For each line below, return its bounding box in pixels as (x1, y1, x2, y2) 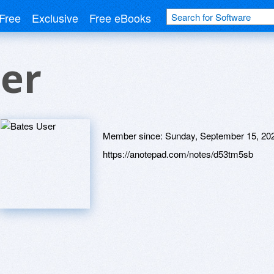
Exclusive (32, 10, 78, 26)
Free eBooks (89, 10, 151, 26)
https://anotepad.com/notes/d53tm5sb (103, 147, 253, 160)
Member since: (103, 129, 165, 142)
